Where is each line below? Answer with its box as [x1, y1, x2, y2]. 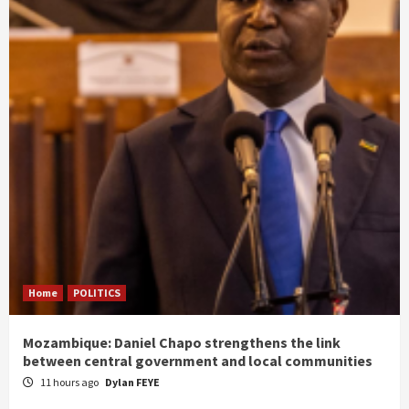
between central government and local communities [23, 351, 372, 370]
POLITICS [73, 286, 121, 299]
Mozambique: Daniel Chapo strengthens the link [23, 333, 341, 351]
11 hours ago [40, 375, 100, 389]
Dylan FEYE [105, 375, 160, 389]
